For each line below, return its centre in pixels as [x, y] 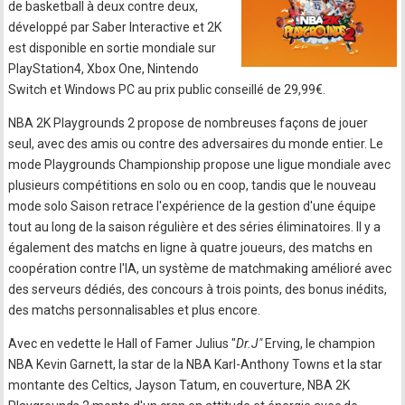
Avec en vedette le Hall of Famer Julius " [122, 344]
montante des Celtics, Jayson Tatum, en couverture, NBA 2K [179, 385]
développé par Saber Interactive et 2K [115, 27]
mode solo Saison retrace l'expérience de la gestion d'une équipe [193, 206]
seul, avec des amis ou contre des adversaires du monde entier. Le [196, 144]
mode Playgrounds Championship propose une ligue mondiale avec [200, 165]
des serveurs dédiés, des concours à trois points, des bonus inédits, [198, 289]
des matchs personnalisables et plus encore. [135, 310]
